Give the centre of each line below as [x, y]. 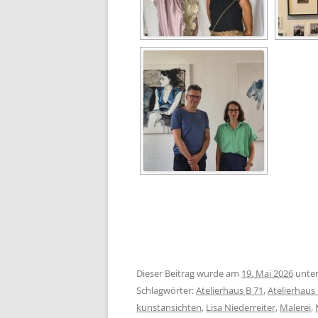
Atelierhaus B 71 [230, 290]
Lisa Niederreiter [241, 307]
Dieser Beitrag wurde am [189, 273]
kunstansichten [169, 307]
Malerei [295, 307]
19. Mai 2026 [267, 273]
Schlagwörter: [166, 290]
